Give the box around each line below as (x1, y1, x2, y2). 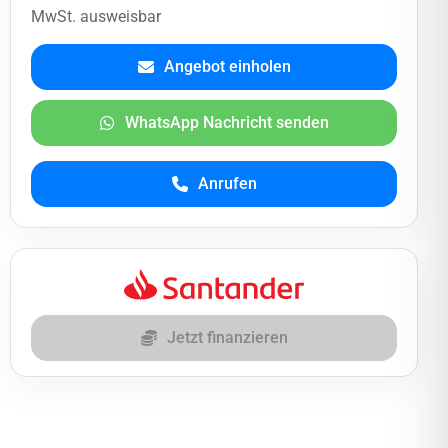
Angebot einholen (163, 57, 291, 76)
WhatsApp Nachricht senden (125, 113, 329, 132)
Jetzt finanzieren (166, 328, 288, 348)
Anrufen (197, 174, 257, 193)
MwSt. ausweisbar (31, 7, 161, 26)
